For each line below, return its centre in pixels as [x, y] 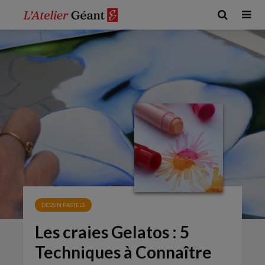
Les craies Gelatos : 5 [112, 232]
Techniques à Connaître [123, 252]
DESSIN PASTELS [63, 205]
